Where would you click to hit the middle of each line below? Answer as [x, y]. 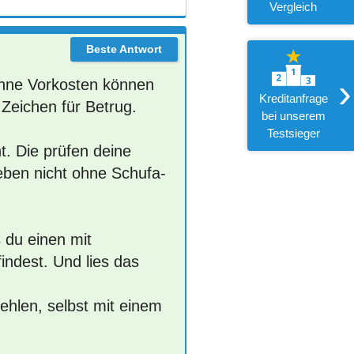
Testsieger [293, 133]
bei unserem [293, 116]
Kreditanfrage [293, 98]
